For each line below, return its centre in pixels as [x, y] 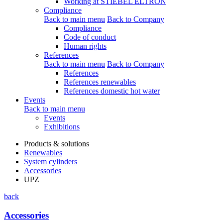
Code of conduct [90, 37]
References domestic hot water [112, 91]
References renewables [100, 82]
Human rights [85, 46]
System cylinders [51, 161]
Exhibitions [62, 126]
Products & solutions [56, 143]
